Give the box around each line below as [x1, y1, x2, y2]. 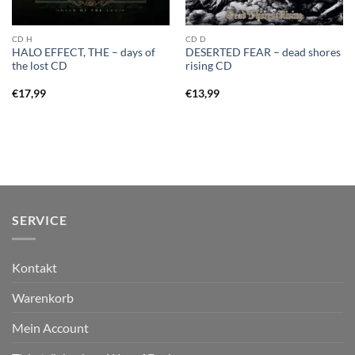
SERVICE [12, 212, 67, 227]
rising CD [185, 59, 232, 72]
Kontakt [12, 260, 57, 276]
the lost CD [11, 59, 67, 72]
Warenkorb [12, 290, 74, 306]
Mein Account [12, 320, 89, 336]
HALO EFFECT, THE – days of [11, 45, 155, 59]
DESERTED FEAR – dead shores [185, 45, 341, 59]
